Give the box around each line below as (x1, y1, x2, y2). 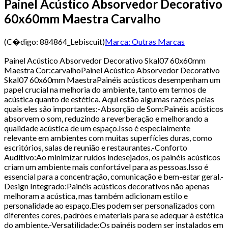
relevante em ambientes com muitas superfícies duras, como (4, 132, 212, 142)
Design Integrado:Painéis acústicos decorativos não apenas (4, 181, 210, 191)
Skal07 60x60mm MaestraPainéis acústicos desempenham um (4, 74, 220, 84)
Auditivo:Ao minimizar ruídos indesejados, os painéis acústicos (4, 152, 220, 162)
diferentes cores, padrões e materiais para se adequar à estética (4, 210, 223, 220)
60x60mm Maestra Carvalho (4, 11, 161, 26)
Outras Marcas (132, 36, 185, 46)
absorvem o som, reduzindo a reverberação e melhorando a (4, 113, 208, 123)
